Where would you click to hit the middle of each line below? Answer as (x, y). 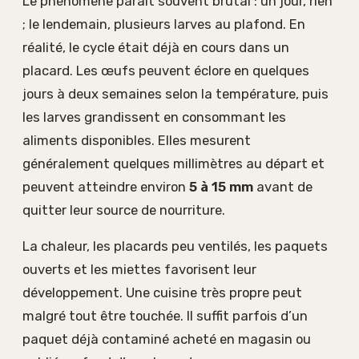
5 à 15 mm (221, 186)
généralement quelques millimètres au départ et (173, 163)
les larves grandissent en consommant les (154, 117)
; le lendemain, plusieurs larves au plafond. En (164, 24)
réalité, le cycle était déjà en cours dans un (156, 47)
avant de (283, 186)
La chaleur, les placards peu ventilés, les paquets (175, 246)
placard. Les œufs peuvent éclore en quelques (166, 70)
